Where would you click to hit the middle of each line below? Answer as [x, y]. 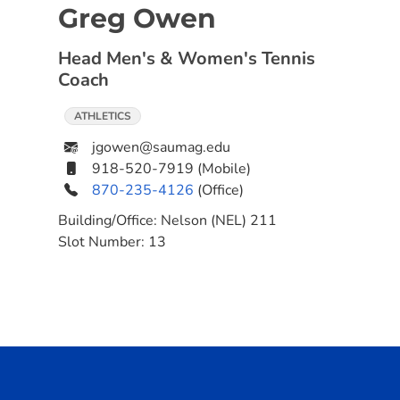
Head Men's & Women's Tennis [187, 58]
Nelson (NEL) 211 [219, 221]
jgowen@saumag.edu [161, 147]
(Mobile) [224, 169]
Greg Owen [137, 18]
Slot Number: [103, 242]
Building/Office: [109, 221]
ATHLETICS [103, 116]
